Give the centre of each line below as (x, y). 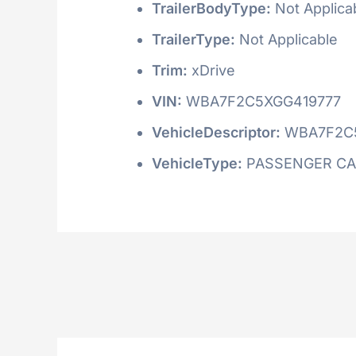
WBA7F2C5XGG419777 (261, 101)
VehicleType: (197, 163)
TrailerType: (193, 39)
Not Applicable (286, 39)
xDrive (211, 70)
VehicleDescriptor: (216, 132)
